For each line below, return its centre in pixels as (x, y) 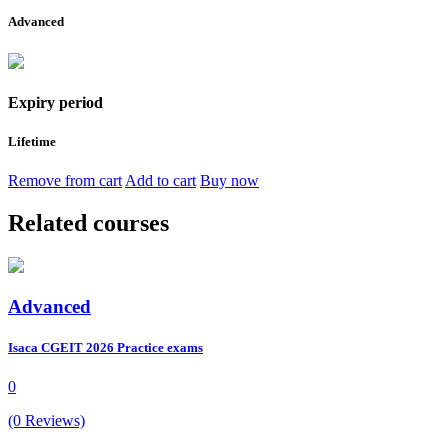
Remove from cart (65, 181)
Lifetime (32, 141)
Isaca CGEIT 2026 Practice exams (105, 347)
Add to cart (160, 181)
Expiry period (55, 102)
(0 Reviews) (46, 420)
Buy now (229, 181)
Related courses (88, 223)
